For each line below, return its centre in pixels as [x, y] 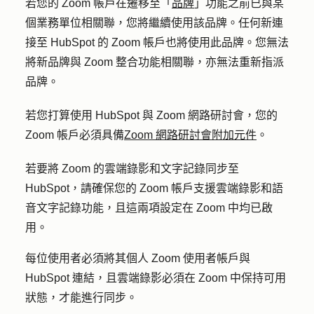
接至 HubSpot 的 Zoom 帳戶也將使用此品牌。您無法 [157, 42]
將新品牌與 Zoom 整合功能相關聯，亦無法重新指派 [155, 62]
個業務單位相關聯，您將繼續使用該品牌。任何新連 [154, 23]
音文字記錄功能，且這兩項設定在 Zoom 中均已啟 [149, 208]
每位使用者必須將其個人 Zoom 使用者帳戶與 [138, 258]
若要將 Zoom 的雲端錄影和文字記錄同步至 [132, 169]
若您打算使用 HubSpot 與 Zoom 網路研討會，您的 [151, 115]
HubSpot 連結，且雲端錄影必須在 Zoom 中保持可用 [156, 278]
